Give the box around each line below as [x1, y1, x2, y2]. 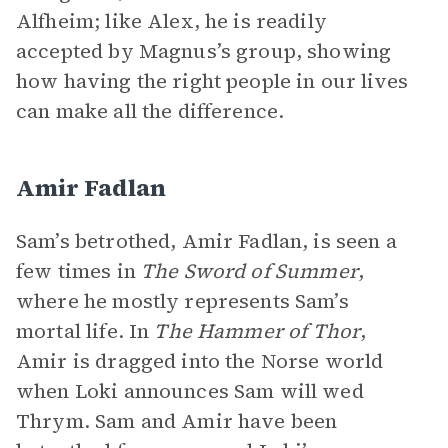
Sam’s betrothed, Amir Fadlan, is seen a [16, 227, 397, 255]
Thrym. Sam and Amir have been [16, 407, 338, 435]
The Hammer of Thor [154, 317, 361, 345]
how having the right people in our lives [16, 67, 408, 95]
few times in [16, 257, 141, 285]
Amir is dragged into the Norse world [16, 347, 384, 375]
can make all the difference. [16, 97, 285, 125]
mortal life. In [16, 317, 155, 345]
